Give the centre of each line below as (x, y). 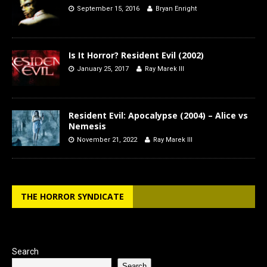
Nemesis (87, 126)
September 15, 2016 (108, 9)
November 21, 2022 (107, 140)
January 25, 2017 (103, 69)
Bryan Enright (176, 9)
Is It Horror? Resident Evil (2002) (136, 55)
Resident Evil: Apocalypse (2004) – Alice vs (158, 116)
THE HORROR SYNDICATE (72, 197)
